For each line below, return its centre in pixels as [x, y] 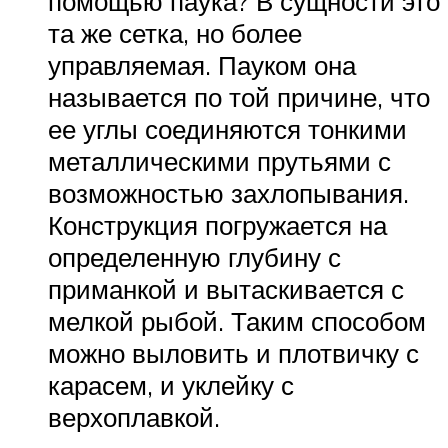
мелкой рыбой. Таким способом [237, 321]
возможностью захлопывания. [228, 193]
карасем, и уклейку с [171, 385]
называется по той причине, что [239, 97]
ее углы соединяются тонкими [227, 129]
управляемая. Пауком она [202, 65]
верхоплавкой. [134, 417]
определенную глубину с [194, 257]
